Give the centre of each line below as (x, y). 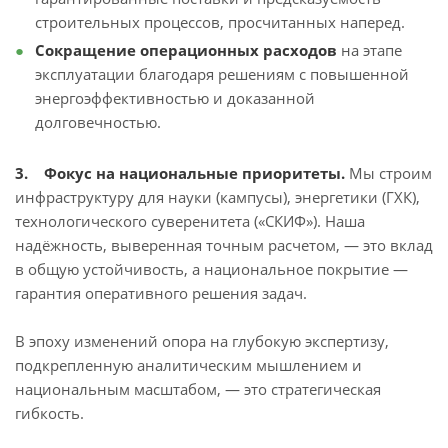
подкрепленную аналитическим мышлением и (188, 365)
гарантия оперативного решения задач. (161, 293)
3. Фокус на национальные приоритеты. (180, 173)
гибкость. (49, 413)
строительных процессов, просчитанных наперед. (220, 22)
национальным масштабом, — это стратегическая (198, 389)
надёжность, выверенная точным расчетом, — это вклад (224, 245)
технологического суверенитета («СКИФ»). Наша (190, 221)
